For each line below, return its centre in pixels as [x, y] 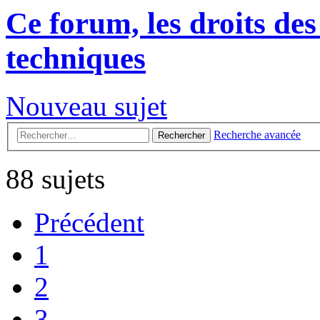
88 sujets [55, 179]
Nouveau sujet [86, 106]
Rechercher [181, 135]
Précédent [89, 222]
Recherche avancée [257, 134]
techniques [76, 58]
